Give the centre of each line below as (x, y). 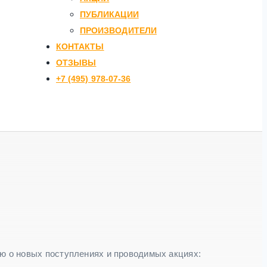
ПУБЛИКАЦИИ (109, 14)
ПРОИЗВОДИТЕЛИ (118, 30)
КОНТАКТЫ (80, 46)
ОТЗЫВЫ (76, 62)
